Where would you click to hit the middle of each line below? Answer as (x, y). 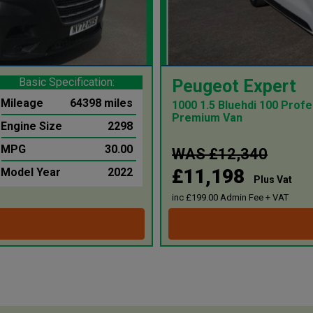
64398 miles (101, 103)
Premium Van (207, 117)
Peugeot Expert (234, 86)
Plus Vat (273, 179)
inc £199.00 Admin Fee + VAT (230, 197)
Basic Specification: (66, 82)
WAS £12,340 (220, 154)
